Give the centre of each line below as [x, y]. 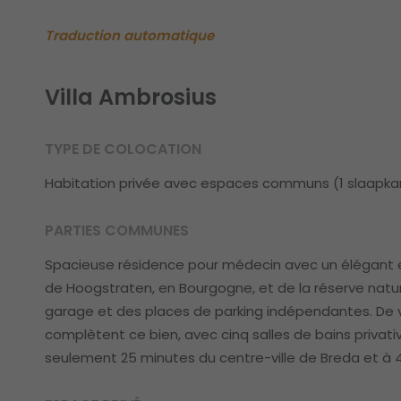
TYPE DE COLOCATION [123, 149]
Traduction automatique [129, 35]
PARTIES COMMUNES [117, 230]
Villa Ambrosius [131, 97]
